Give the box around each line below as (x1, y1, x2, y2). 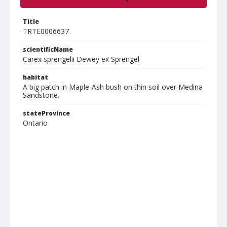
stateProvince (23, 109, 70, 118)
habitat (23, 73, 48, 82)
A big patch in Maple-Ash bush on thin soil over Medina (23, 82, 203, 92)
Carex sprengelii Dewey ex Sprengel (23, 54, 139, 64)
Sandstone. (23, 90, 59, 100)
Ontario (23, 118, 48, 128)
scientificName (23, 45, 73, 54)
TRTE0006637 (23, 26, 69, 36)
